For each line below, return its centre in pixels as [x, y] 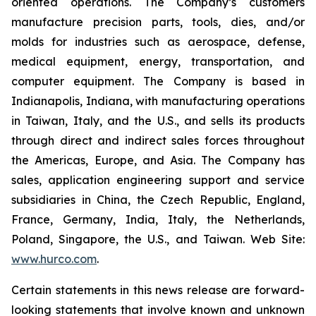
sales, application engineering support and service [158, 180]
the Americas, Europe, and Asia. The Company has [158, 160]
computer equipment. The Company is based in [158, 81]
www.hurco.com [54, 259]
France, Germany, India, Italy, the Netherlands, [158, 219]
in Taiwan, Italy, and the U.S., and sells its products [158, 121]
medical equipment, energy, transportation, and [158, 61]
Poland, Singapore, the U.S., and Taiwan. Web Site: [158, 239]
